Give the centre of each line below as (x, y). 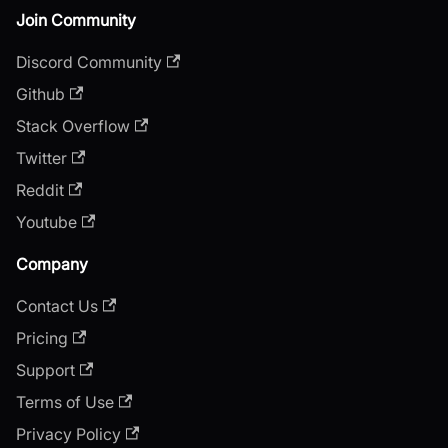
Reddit (40, 189)
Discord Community (89, 61)
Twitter (41, 157)
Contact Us (57, 305)
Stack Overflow (73, 125)
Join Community (76, 19)
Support (45, 369)
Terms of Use (65, 401)
